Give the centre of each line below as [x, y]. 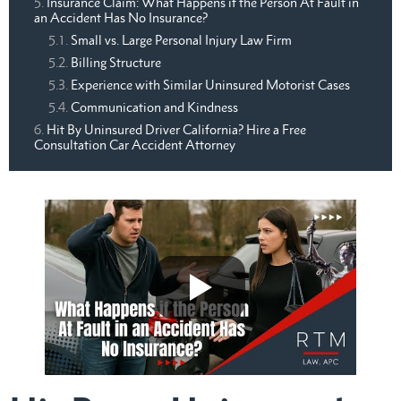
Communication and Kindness [154, 107]
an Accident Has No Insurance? [121, 18]
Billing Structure [116, 63]
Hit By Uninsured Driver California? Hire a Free [176, 130]
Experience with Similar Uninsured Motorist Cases [210, 85]
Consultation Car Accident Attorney [135, 145]
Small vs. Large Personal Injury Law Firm [181, 40]
